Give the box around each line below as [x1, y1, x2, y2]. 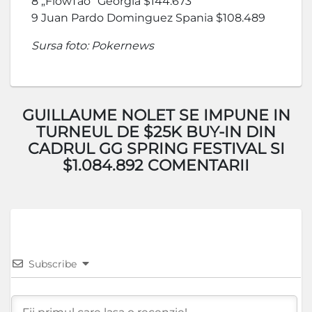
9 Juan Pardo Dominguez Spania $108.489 [31, 10, 265, 24]
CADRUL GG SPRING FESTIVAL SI [27, 139, 285, 158]
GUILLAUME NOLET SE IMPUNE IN [22, 105, 290, 125]
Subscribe [29, 257, 77, 270]
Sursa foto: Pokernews [31, 38, 154, 52]
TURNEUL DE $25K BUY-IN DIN [36, 122, 276, 141]
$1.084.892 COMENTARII [63, 155, 249, 175]
